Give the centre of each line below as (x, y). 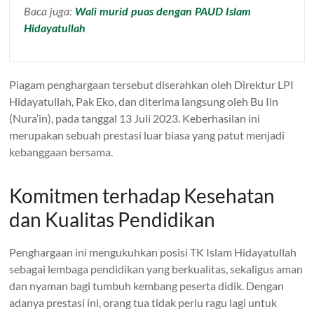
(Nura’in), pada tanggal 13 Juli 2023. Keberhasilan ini (135, 118)
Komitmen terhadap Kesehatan (142, 195)
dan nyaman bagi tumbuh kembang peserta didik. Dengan (147, 285)
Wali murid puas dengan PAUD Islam (163, 12)
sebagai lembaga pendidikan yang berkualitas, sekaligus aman (156, 268)
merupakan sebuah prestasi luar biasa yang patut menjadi (147, 135)
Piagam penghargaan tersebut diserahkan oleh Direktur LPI (152, 84)
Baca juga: (50, 12)
